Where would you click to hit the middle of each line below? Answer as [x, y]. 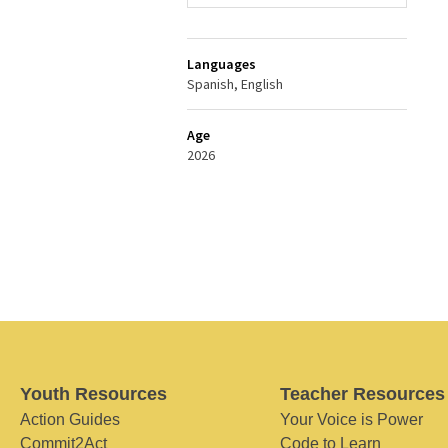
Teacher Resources [362, 394]
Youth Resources [93, 394]
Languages [221, 63]
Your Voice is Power [351, 419]
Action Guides [70, 419]
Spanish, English [235, 83]
